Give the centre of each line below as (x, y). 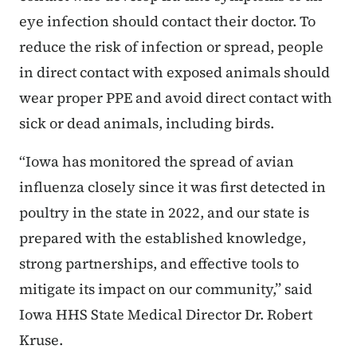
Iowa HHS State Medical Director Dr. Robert (166, 315)
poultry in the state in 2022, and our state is (164, 213)
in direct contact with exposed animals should (175, 73)
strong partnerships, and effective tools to (159, 264)
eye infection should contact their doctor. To (167, 22)
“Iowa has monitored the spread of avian (157, 162)
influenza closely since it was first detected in (173, 187)
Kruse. (41, 340)
